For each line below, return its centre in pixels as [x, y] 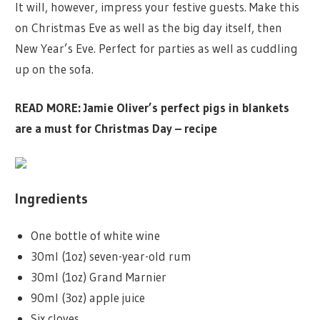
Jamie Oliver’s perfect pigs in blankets [187, 108]
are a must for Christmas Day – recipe [116, 129]
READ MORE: [50, 108]
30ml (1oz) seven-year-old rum [111, 256]
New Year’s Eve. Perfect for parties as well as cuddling [157, 48]
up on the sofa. [55, 69]
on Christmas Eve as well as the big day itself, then [149, 27]
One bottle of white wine [95, 236]
